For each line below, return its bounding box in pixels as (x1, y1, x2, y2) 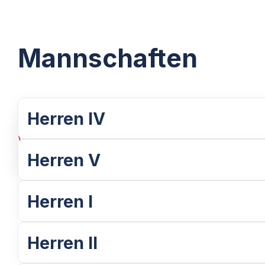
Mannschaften (18, 43, 198, 73)
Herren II (27, 232, 98, 253)
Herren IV (27, 108, 106, 129)
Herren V (27, 149, 101, 170)
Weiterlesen (18, 132, 93, 148)
